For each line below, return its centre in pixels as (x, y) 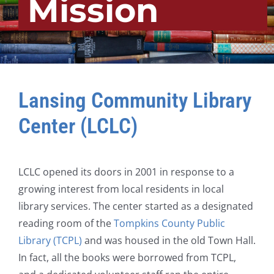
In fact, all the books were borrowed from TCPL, (127, 257)
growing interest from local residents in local (121, 189)
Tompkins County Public (169, 223)
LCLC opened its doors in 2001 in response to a (126, 172)
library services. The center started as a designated (136, 206)
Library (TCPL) (50, 240)
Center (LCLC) (78, 127)
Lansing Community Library (135, 101)
